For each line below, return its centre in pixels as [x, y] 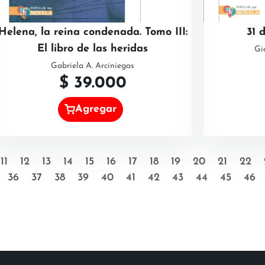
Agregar [96, 109]
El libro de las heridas [93, 49]
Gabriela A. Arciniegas [93, 66]
